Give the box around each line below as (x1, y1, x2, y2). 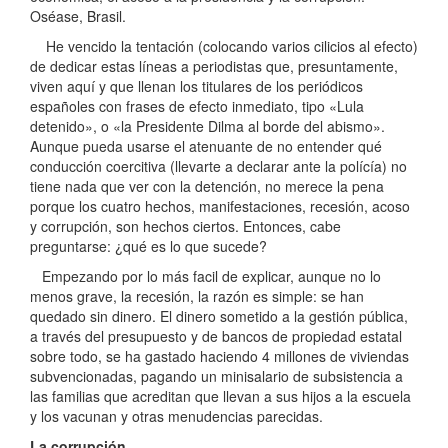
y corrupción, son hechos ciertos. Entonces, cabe (30, 215, 341, 236)
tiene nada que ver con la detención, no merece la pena (30, 175, 384, 196)
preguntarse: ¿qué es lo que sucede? (30, 235, 267, 256)
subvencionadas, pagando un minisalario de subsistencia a (30, 365, 403, 386)
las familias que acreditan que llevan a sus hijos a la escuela (30, 385, 411, 406)
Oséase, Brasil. (30, 5, 126, 26)
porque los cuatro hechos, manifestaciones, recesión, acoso (30, 195, 410, 216)
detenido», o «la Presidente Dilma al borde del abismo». (30, 115, 385, 136)
